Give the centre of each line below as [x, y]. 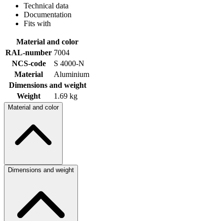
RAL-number [29, 52]
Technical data [46, 5]
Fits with [37, 23]
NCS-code [29, 63]
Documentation [48, 14]
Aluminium [72, 74]
